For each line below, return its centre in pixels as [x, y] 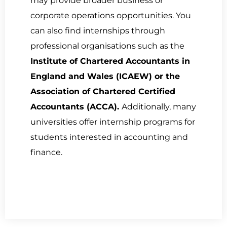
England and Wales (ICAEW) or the [105, 77]
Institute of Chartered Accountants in [110, 61]
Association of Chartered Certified [103, 92]
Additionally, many [159, 107]
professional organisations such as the [107, 46]
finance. [46, 153]
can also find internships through [98, 31]
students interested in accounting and [109, 137]
